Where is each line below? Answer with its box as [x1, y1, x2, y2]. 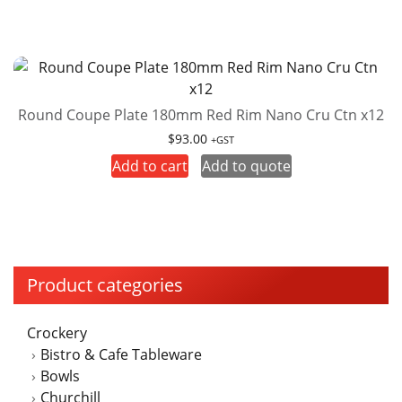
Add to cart [111, 155, 188, 176]
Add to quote [201, 155, 291, 176]
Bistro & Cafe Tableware [40, 344, 202, 364]
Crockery [27, 322, 87, 343]
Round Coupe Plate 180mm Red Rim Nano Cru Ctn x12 [18, 104, 384, 125]
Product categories [27, 272, 183, 297]
